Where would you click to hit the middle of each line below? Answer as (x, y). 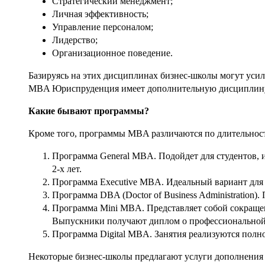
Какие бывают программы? (89, 111)
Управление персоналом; (103, 27)
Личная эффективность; (100, 14)
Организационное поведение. (112, 53)
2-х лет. (67, 169)
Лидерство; (75, 40)
